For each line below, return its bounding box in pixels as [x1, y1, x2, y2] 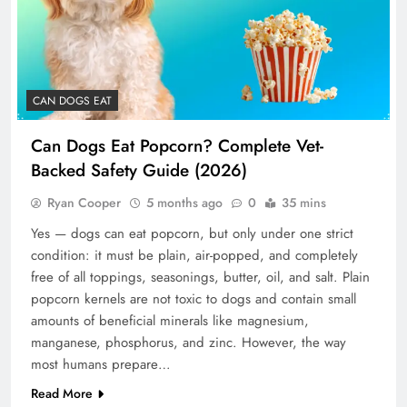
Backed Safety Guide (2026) [31, 157, 247, 183]
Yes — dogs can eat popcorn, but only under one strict [31, 223, 353, 243]
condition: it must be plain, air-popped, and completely [31, 244, 358, 265]
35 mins [282, 193, 326, 212]
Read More [31, 383, 93, 402]
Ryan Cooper [47, 193, 121, 212]
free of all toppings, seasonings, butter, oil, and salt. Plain [31, 266, 370, 287]
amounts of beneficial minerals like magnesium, [31, 310, 309, 331]
